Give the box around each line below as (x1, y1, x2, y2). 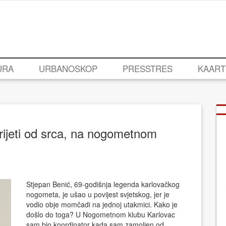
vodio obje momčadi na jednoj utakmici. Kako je (26, 199, 178, 210)
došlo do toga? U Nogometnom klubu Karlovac (26, 209, 175, 220)
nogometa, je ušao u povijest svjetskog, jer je (26, 189, 169, 200)
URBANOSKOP (39, 62, 97, 75)
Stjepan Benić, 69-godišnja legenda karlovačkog (26, 179, 180, 190)
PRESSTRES (123, 62, 173, 75)
